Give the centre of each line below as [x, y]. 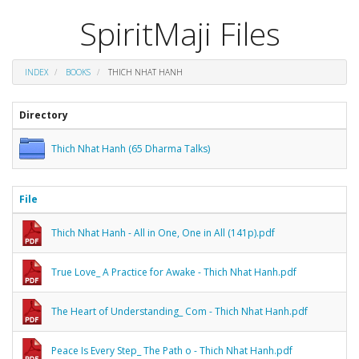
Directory [44, 115]
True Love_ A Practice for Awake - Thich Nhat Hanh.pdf [174, 272]
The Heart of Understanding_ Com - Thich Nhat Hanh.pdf [179, 311]
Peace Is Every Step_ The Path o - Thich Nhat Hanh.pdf [172, 350]
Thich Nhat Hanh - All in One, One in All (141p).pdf [163, 232]
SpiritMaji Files [179, 33]
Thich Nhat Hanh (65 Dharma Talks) [131, 148]
